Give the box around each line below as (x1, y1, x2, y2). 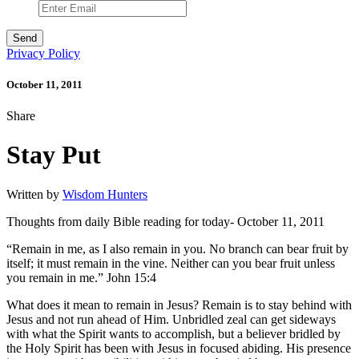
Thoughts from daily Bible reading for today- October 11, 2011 (6, 214, 325, 228)
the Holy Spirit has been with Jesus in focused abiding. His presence (6, 341, 351, 355)
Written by (6, 187, 63, 201)
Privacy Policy (6, 46, 80, 60)
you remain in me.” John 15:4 (6, 270, 156, 284)
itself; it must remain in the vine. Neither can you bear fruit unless (6, 256, 335, 270)
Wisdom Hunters (63, 187, 147, 201)
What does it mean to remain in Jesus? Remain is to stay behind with (6, 297, 352, 312)
